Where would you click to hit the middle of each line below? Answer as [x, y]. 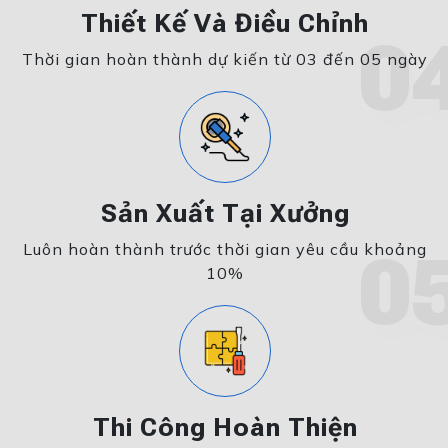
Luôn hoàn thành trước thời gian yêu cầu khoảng [225, 249]
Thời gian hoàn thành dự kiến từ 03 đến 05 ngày [225, 59]
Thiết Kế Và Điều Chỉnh [225, 23]
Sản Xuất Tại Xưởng [225, 213]
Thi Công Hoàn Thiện [225, 427]
